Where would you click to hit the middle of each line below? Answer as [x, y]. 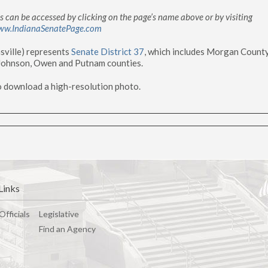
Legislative [59, 214]
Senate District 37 [107, 51]
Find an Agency [67, 229]
